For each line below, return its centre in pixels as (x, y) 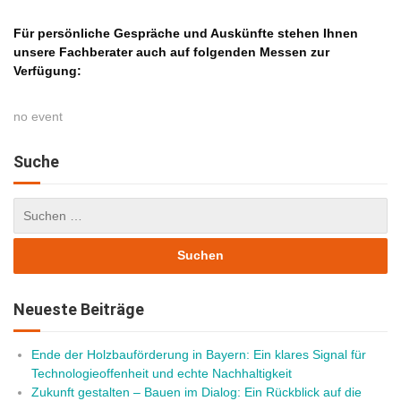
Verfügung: (47, 70)
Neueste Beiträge (79, 309)
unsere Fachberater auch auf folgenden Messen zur (171, 51)
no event (38, 116)
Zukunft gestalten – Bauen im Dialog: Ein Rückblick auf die (196, 392)
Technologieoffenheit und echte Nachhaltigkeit (162, 373)
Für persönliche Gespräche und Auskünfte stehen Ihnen (186, 33)
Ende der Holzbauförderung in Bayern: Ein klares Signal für (199, 354)
